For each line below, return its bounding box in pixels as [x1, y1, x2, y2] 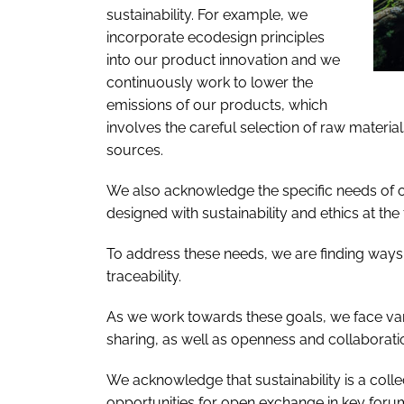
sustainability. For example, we [106, 5, 308, 23]
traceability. [106, 267, 181, 285]
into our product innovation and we [106, 50, 340, 69]
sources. [106, 141, 167, 159]
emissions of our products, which [106, 96, 327, 114]
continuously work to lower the [106, 73, 313, 91]
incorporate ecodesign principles [106, 28, 325, 46]
